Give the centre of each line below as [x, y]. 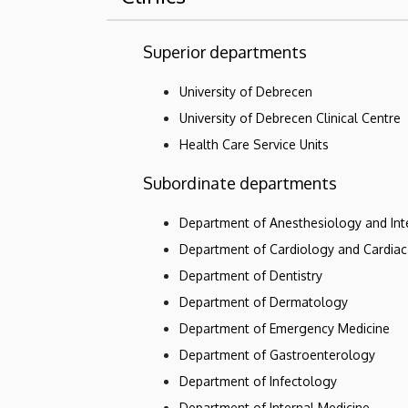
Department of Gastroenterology [277, 354]
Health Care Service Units [254, 144]
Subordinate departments [240, 183]
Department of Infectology [258, 381]
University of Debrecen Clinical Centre [290, 117]
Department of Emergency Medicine [285, 328]
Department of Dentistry [251, 275]
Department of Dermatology [264, 301]
